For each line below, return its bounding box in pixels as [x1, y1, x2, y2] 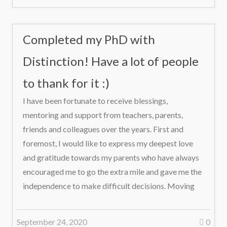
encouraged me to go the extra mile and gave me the [23, 167, 202, 176]
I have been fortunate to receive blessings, [23, 96, 168, 105]
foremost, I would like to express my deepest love [23, 138, 193, 148]
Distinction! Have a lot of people [23, 54, 199, 68]
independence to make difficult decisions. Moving [23, 181, 195, 191]
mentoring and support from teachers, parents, [23, 110, 183, 120]
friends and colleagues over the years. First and [23, 124, 183, 134]
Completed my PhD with [23, 32, 155, 47]
